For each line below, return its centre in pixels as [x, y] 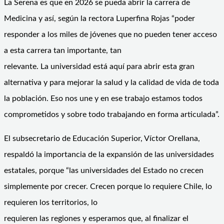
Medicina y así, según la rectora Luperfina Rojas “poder [99, 18]
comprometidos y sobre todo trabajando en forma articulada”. [112, 114]
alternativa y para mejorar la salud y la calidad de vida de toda [111, 82]
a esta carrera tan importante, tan [63, 50]
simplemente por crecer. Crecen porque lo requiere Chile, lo [108, 186]
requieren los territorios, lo [51, 202]
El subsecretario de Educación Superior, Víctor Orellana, [102, 138]
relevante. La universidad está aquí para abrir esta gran [99, 66]
